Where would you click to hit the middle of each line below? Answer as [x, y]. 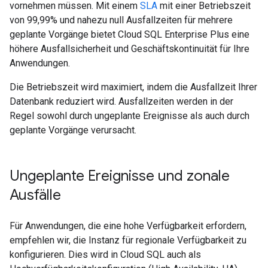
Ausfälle [35, 195]
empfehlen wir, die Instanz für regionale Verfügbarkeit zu [128, 240]
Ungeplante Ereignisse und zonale [120, 176]
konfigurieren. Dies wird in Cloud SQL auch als [105, 255]
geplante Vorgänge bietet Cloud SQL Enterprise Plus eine [130, 34]
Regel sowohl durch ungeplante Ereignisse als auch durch [130, 116]
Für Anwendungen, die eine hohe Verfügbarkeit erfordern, [128, 226]
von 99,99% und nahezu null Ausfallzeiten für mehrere [121, 20]
